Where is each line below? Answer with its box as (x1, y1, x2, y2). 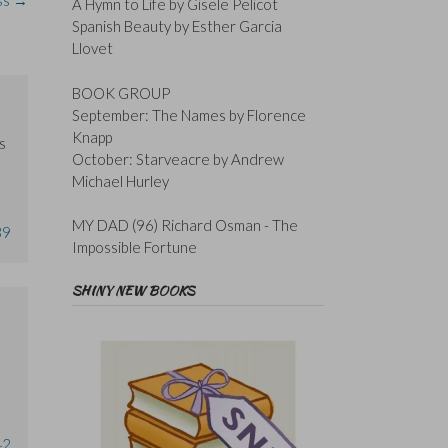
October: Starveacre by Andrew (71, 149, 284, 168)
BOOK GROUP (71, 83, 170, 102)
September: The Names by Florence (71, 105, 306, 124)
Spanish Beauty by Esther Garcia (71, 17, 282, 36)
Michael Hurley (71, 171, 169, 190)
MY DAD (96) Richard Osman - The (71, 216, 298, 235)
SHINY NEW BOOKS (71, 281, 195, 301)
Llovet (71, 39, 113, 58)
